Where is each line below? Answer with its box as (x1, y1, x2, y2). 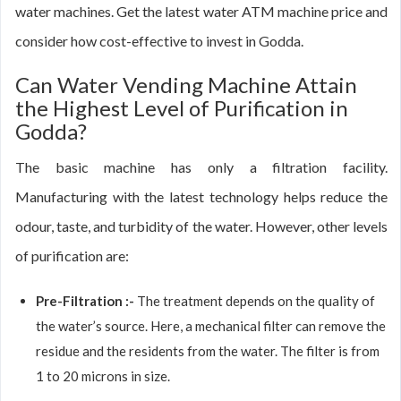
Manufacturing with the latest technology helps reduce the (15, 188, 388, 205)
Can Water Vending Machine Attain (15, 72, 357, 98)
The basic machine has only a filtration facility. (15, 158, 388, 175)
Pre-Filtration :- (36, 293, 137, 309)
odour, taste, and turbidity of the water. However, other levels (15, 218, 388, 235)
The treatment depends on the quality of (137, 293, 375, 309)
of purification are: (15, 247, 129, 264)
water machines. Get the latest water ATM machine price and (15, 3, 388, 20)
